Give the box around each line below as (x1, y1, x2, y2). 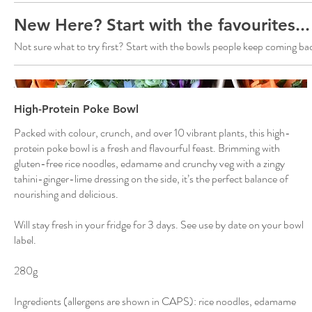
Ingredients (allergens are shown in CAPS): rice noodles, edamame (14, 292, 296, 309)
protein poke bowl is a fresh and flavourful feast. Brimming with (14, 139, 280, 156)
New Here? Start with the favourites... (14, 14, 310, 35)
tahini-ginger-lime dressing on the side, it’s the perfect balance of (14, 170, 288, 187)
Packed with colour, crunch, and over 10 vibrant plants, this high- (14, 124, 290, 141)
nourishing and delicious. (14, 185, 118, 202)
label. (14, 231, 36, 248)
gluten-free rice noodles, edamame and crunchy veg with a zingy (14, 155, 285, 171)
